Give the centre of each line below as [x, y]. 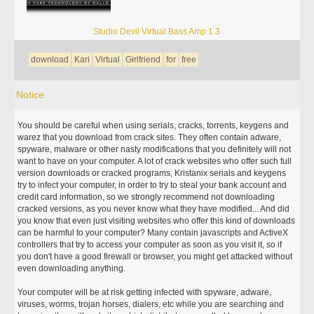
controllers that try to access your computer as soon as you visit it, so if [150, 245]
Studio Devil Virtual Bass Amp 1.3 [157, 32]
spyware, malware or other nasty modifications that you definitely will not [155, 149]
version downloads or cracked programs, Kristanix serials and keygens [152, 173]
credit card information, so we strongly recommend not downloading [146, 197]
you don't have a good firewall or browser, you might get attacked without [155, 257]
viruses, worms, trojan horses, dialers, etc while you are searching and [151, 304]
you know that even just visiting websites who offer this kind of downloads [157, 221]
